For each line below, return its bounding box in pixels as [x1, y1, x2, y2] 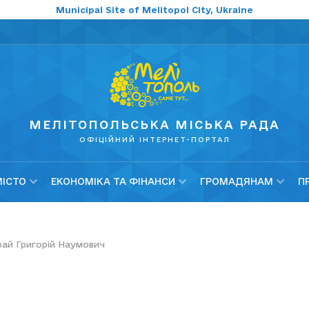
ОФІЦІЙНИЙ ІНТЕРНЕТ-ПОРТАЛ [79, 135, 230, 144]
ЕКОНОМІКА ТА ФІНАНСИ [51, 176, 175, 188]
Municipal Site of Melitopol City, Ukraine [56, 5, 253, 14]
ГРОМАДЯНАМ [200, 176, 273, 188]
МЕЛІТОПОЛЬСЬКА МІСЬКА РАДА [29, 118, 280, 132]
